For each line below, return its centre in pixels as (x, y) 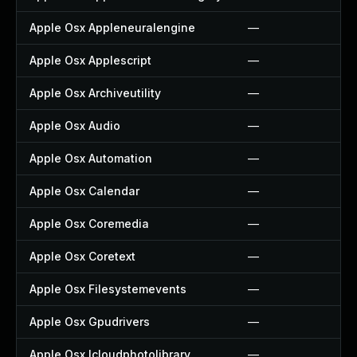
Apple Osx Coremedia (89, 224)
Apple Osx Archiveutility (95, 93)
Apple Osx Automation (91, 158)
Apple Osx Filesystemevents (108, 289)
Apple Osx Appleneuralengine (112, 27)
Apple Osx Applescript (90, 60)
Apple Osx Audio (75, 126)
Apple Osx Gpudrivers (90, 322)
